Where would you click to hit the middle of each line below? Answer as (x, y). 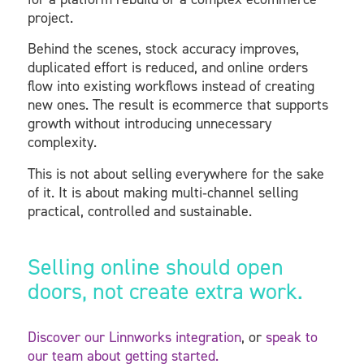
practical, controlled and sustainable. (139, 211)
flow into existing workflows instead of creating (171, 87)
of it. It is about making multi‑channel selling (162, 192)
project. (50, 18)
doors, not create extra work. (165, 291)
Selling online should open (155, 266)
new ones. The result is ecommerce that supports (178, 105)
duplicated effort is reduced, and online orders (167, 68)
